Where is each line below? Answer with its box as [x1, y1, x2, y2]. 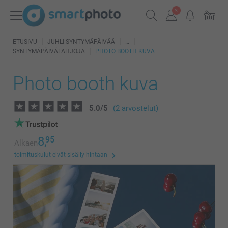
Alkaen [14, 138, 38, 148]
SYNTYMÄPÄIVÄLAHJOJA [13, 48, 85, 55]
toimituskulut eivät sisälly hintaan [14, 151, 107, 158]
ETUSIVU [13, 38, 37, 45]
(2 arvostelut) [113, 104, 158, 113]
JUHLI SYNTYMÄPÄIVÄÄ [47, 38, 115, 45]
